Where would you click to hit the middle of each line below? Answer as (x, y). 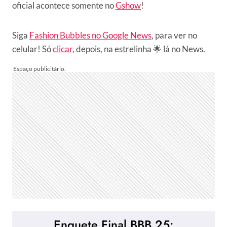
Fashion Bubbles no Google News (90, 35)
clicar (63, 49)
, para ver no (174, 35)
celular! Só (32, 49)
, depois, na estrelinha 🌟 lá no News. (139, 49)
